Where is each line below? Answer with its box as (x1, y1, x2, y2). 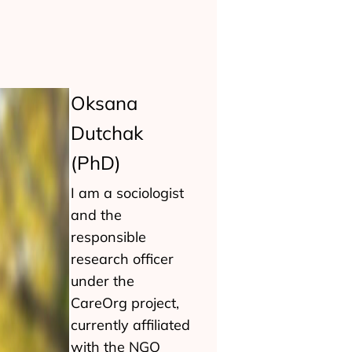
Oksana (71, 91, 137, 115)
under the (71, 272, 134, 290)
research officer (71, 250, 174, 268)
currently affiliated (71, 316, 190, 334)
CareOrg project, (71, 294, 179, 312)
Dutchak (71, 121, 143, 145)
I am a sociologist (71, 184, 184, 202)
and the (71, 206, 122, 224)
